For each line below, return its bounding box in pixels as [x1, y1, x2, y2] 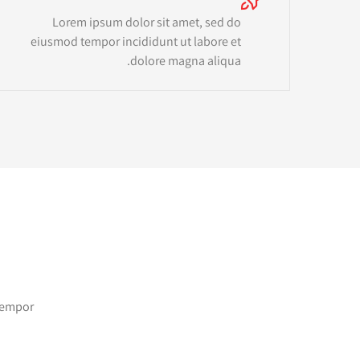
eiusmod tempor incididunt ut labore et [31, 32, 241, 50]
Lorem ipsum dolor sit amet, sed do [52, 13, 241, 31]
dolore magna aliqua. [130, 51, 241, 69]
